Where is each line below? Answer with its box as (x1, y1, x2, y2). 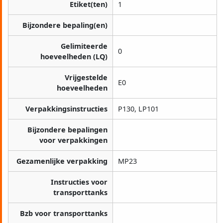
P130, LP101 (118, 104, 159, 114)
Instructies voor (51, 177, 108, 187)
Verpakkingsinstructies (25, 104, 108, 114)
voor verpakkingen (39, 135, 108, 145)
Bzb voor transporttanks (20, 209, 108, 219)
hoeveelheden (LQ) (40, 52, 108, 62)
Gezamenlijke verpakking (16, 156, 108, 166)
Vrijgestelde (65, 73, 108, 83)
